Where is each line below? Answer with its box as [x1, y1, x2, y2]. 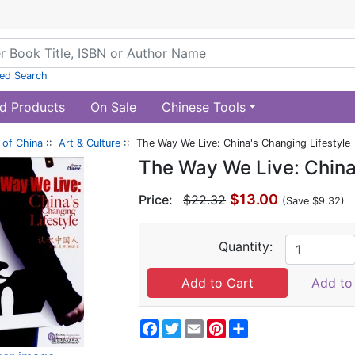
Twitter [181, 318, 224, 334]
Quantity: [219, 239, 273, 254]
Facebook [159, 318, 219, 334]
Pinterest [226, 318, 280, 334]
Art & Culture [59, 137, 120, 149]
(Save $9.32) [282, 195, 345, 207]
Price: [139, 192, 174, 208]
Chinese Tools [161, 99, 246, 115]
